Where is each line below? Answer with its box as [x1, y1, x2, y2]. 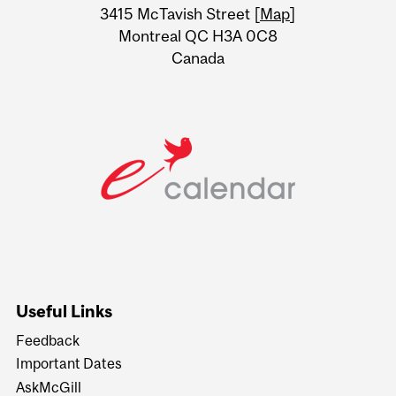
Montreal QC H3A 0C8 [118, 27, 278, 46]
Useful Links [16, 301, 113, 321]
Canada [171, 49, 225, 68]
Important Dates [16, 355, 123, 372]
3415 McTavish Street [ [100, 4, 260, 24]
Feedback [16, 332, 80, 349]
